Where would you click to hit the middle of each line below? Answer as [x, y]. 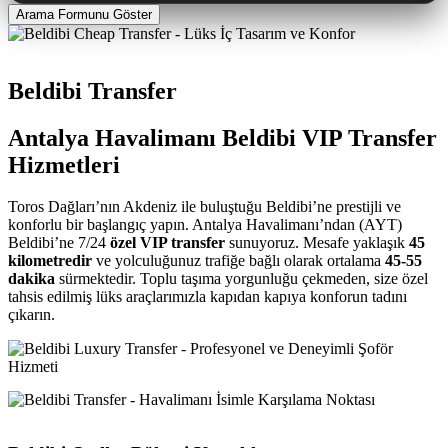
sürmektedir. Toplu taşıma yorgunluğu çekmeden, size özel [241, 279]
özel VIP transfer [167, 243]
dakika [31, 279]
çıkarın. [31, 315]
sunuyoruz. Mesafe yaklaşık [317, 243]
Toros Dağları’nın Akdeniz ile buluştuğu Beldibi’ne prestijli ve [204, 207]
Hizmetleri [64, 164]
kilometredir [50, 261]
